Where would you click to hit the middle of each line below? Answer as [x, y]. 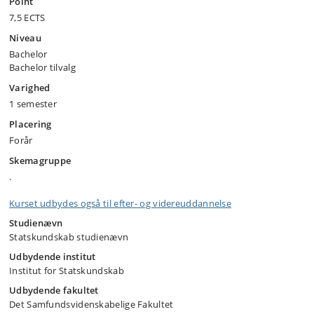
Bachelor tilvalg [42, 67]
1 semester [33, 104]
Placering [30, 124]
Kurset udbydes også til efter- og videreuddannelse [120, 203]
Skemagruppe [40, 161]
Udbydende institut [53, 257]
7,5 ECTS [27, 18]
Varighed [30, 88]
